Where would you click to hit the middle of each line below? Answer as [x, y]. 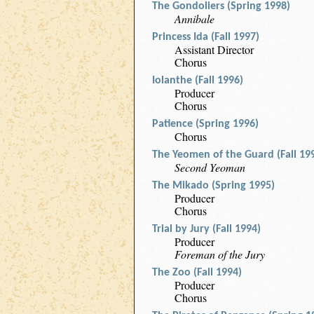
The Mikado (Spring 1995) [213, 186]
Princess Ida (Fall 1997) [206, 37]
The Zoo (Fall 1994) [197, 273]
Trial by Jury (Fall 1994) [206, 229]
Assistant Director [214, 49]
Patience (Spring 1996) [205, 124]
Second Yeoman [210, 167]
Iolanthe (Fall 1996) [198, 81]
